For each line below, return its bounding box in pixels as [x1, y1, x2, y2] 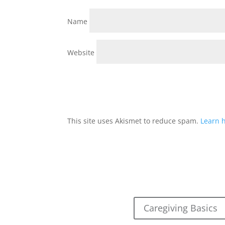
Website [67, 48, 95, 58]
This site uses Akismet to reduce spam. [67, 116, 201, 126]
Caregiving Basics [144, 202, 218, 214]
